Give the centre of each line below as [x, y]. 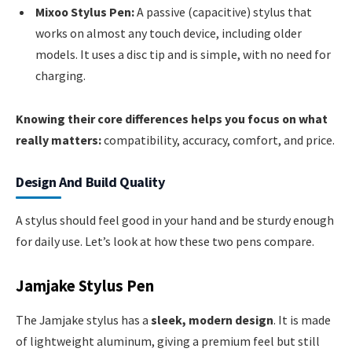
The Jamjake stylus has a [83, 320]
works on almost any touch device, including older [169, 33]
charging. [60, 75]
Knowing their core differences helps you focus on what [172, 119]
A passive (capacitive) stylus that [223, 11]
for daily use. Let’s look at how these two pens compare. [165, 242]
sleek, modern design [212, 320]
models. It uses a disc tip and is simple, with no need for [183, 54]
